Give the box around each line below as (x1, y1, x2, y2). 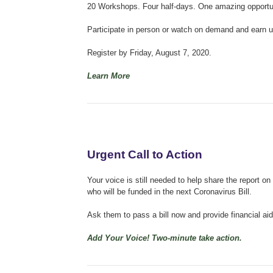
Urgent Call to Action (87, 147, 202, 161)
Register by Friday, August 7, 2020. (87, 48, 211, 57)
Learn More (87, 71, 130, 80)
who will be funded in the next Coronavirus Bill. (87, 186, 252, 196)
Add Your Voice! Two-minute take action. (87, 233, 242, 243)
